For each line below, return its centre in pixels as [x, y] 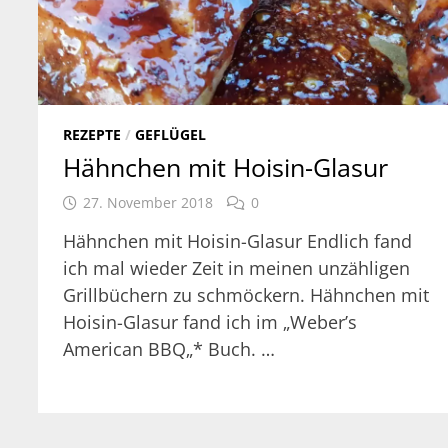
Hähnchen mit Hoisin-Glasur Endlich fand [238, 241]
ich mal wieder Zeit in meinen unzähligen [237, 268]
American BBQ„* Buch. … [169, 349]
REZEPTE [92, 135]
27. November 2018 [148, 203]
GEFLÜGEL [171, 135]
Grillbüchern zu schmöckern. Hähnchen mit [246, 295]
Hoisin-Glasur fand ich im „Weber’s [210, 322]
